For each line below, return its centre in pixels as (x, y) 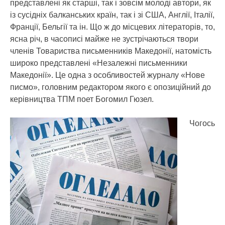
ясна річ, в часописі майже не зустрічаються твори (104, 39)
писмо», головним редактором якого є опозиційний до (110, 87)
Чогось (202, 123)
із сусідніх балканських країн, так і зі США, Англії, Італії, (112, 15)
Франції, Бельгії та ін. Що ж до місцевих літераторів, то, (113, 27)
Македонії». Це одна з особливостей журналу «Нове (107, 75)
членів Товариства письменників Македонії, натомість (111, 51)
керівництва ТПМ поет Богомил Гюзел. (82, 99)
